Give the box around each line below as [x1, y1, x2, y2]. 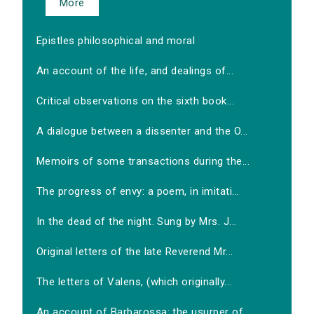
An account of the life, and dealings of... [36, 64, 234, 78]
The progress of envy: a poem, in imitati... [36, 185, 240, 198]
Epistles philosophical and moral [36, 34, 196, 48]
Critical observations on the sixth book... [36, 95, 235, 108]
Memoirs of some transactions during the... [36, 155, 250, 168]
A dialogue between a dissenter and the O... [36, 125, 248, 138]
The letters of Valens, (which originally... [36, 275, 232, 289]
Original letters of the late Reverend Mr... [36, 245, 233, 259]
